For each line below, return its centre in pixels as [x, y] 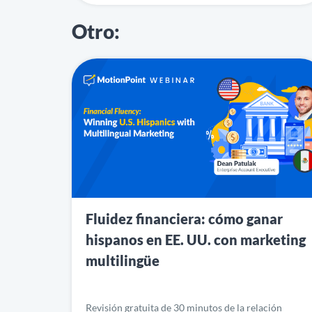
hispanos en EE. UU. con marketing [196, 239]
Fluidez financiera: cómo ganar [184, 218]
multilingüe [123, 260]
